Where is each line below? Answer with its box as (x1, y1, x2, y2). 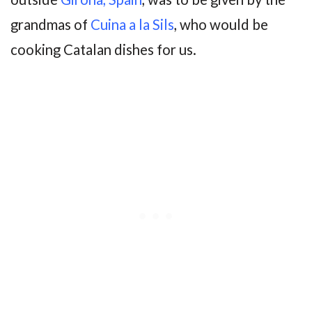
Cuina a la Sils (91, 16, 174, 33)
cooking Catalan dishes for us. (10, 41, 196, 58)
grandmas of (10, 16, 91, 33)
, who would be (174, 16, 268, 33)
